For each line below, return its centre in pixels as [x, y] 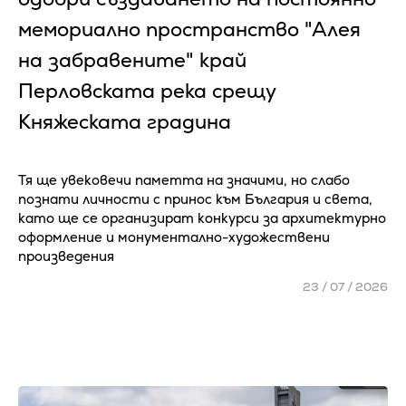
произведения [66, 256]
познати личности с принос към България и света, [195, 199]
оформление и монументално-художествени [174, 237]
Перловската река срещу [147, 91]
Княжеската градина [125, 122]
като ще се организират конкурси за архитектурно [202, 218]
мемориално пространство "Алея [189, 29]
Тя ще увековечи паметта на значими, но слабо [184, 180]
